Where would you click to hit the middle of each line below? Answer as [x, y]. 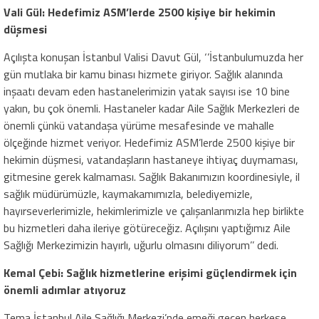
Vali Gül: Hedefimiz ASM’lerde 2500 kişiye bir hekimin [140, 12]
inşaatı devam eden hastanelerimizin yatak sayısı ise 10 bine [147, 91]
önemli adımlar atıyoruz [65, 290]
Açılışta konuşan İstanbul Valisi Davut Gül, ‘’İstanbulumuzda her [153, 57]
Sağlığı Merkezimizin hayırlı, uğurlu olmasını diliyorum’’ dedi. [141, 245]
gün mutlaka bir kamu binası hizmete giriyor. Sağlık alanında [143, 74]
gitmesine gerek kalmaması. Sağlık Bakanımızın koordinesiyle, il [152, 177]
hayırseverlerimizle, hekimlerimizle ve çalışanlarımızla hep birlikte [154, 211]
